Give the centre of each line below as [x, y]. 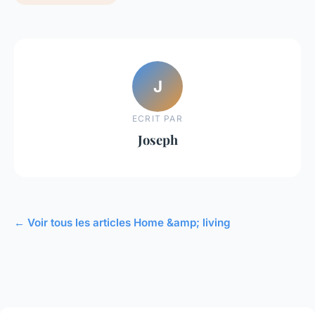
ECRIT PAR [157, 118]
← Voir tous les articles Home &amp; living [122, 222]
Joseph [157, 139]
